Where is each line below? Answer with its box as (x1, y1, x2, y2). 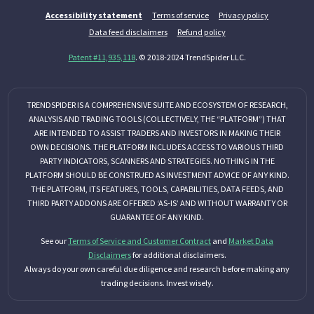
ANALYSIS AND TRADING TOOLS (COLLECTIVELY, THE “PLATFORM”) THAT (28, 114, 286, 125)
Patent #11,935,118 (68, 52, 135, 63)
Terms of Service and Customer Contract (68, 235, 211, 247)
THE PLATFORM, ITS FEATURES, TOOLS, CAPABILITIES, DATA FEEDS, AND (30, 184, 284, 195)
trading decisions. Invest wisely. (100, 278, 214, 289)
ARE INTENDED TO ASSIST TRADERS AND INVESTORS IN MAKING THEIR (34, 128, 280, 139)
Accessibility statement (46, 10, 142, 21)
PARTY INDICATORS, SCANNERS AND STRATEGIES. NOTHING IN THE (39, 156, 275, 167)
